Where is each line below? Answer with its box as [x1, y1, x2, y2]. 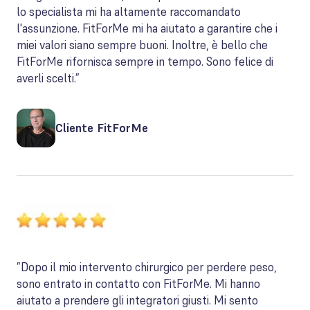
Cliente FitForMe [55, 120, 148, 136]
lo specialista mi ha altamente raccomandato [17, 4, 241, 19]
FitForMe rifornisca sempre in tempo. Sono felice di [17, 54, 273, 69]
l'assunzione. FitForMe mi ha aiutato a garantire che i [17, 21, 277, 36]
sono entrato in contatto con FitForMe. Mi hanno [17, 276, 260, 291]
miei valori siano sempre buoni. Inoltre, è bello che [17, 37, 268, 53]
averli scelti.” [17, 71, 80, 86]
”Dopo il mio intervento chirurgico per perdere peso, [17, 259, 277, 275]
